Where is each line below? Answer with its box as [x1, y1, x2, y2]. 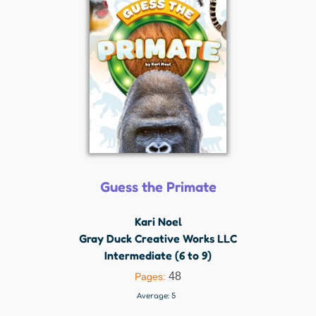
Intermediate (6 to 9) [104, 248, 212, 262]
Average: [137, 292, 171, 300]
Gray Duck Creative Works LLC [79, 231, 237, 245]
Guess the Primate [99, 178, 217, 195]
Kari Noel [134, 214, 182, 229]
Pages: [135, 271, 169, 282]
